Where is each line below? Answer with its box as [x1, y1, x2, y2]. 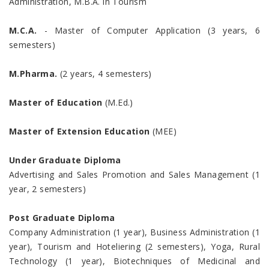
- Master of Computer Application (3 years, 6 [37, 25, 260, 37]
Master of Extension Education [9, 125, 150, 138]
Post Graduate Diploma [9, 212, 115, 224]
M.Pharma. [9, 68, 60, 80]
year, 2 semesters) [9, 183, 91, 195]
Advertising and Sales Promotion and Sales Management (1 [9, 169, 260, 181]
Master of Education [9, 97, 105, 109]
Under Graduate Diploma [9, 154, 121, 166]
